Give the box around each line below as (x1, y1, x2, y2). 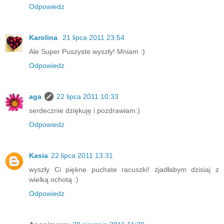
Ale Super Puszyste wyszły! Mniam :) (29, 47, 145, 56)
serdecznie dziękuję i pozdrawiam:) (29, 106, 140, 115)
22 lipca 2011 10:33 (56, 92, 118, 101)
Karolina (29, 33, 59, 42)
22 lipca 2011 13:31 (51, 151, 113, 160)
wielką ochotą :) (29, 175, 78, 184)
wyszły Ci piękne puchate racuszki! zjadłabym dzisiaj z (29, 165, 219, 174)
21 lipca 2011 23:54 (62, 33, 124, 42)
